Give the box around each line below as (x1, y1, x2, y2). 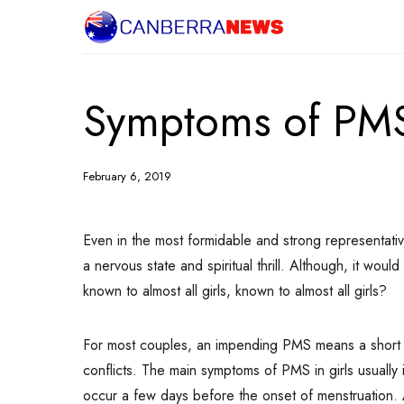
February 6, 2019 (83, 168, 171, 185)
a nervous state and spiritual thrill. (83, 255, 285, 276)
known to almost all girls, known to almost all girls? (83, 280, 387, 301)
